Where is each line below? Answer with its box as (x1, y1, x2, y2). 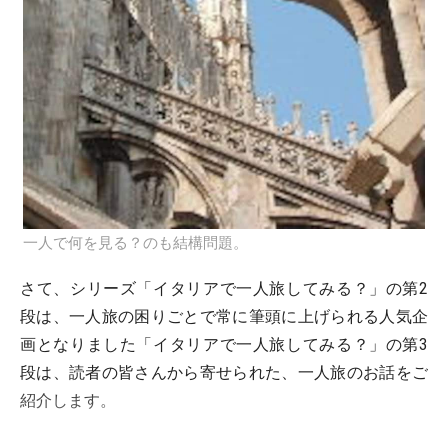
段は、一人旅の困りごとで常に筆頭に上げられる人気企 (20, 307, 428, 326)
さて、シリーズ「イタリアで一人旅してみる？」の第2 (20, 279, 428, 298)
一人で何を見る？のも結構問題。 (23, 234, 248, 252)
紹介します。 (20, 391, 116, 410)
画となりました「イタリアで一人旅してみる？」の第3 (20, 335, 428, 354)
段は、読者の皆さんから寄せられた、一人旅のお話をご (20, 363, 428, 382)
